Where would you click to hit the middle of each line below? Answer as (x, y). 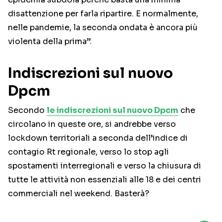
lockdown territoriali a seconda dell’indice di (98, 138)
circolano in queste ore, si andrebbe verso (92, 124)
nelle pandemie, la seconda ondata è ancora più (103, 28)
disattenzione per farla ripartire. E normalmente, (103, 14)
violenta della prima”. (50, 42)
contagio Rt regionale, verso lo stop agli (88, 152)
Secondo (27, 111)
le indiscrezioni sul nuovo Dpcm (112, 111)
